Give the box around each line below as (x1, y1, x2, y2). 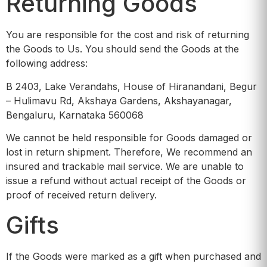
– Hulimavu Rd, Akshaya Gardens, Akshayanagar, (6, 94, 232, 107)
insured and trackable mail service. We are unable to (6, 160, 244, 173)
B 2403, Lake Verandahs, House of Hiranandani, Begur (6, 80, 257, 92)
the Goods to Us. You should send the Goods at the (6, 43, 239, 55)
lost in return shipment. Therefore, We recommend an (6, 146, 252, 159)
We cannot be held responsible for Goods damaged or (6, 132, 252, 144)
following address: (6, 57, 88, 70)
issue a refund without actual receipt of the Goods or (6, 175, 246, 187)
